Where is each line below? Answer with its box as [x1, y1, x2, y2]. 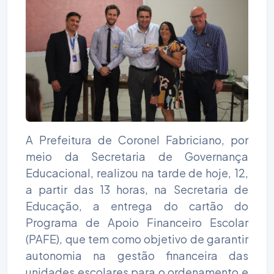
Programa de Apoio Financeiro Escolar [26, 215, 248, 229]
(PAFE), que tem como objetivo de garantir [26, 231, 248, 246]
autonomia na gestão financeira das [26, 248, 248, 262]
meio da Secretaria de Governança [26, 149, 248, 163]
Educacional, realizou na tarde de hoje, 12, [26, 165, 248, 180]
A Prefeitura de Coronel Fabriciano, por [26, 132, 248, 147]
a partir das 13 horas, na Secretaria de [26, 182, 248, 196]
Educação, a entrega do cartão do [26, 198, 248, 213]
